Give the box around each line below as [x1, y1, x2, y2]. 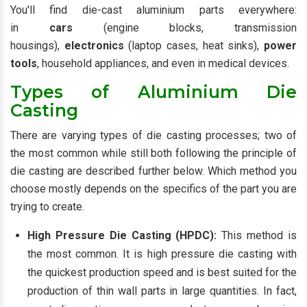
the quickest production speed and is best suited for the [27, 266, 297, 279]
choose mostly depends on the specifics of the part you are [10, 182, 297, 195]
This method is [221, 229, 297, 242]
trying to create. [10, 200, 84, 213]
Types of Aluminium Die [10, 82, 297, 102]
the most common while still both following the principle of [10, 147, 297, 160]
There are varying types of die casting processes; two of [10, 129, 297, 142]
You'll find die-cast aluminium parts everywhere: [10, 3, 297, 16]
